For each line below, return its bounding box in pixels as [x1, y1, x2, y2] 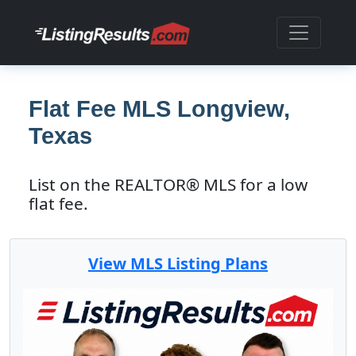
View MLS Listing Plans [88, 253, 268, 274]
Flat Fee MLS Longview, [29, 96, 290, 122]
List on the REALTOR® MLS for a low [29, 173, 308, 195]
